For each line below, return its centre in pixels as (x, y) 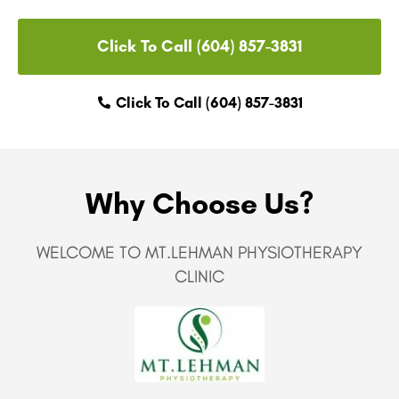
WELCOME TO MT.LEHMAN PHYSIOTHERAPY (199, 252)
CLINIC (199, 276)
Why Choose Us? (199, 203)
